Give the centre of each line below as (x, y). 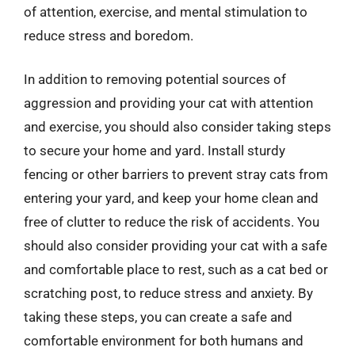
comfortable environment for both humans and (164, 341)
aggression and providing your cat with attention (168, 103)
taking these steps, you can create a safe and (158, 317)
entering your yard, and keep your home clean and (171, 198)
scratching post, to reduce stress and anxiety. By (168, 293)
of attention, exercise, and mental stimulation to (166, 11)
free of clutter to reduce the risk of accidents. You (172, 222)
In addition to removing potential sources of (155, 79)
